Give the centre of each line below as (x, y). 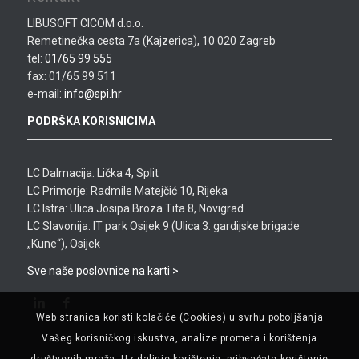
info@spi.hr (93, 94)
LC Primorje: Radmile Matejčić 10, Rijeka (127, 191)
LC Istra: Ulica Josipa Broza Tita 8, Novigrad (135, 209)
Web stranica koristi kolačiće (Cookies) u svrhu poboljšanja (179, 318)
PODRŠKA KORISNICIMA (91, 121)
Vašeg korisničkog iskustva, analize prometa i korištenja (179, 339)
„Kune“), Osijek (63, 244)
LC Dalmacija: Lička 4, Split (93, 173)
